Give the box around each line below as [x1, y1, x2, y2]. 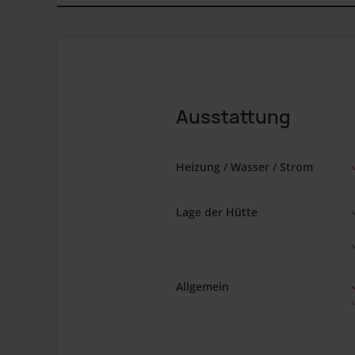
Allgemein [176, 279, 229, 294]
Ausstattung [176, 103, 291, 129]
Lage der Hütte [176, 204, 258, 219]
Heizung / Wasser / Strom [176, 159, 313, 174]
